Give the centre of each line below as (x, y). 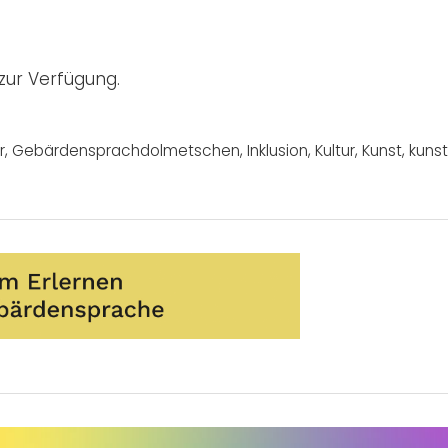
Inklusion (277, 151)
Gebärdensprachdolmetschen (126, 151)
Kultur (335, 151)
